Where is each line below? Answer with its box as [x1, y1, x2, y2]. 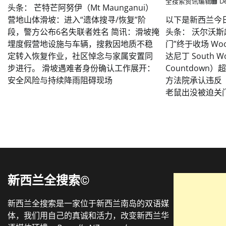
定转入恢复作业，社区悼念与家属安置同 [8, 50, 153, 62]
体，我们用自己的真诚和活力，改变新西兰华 [8, 210, 169, 221]
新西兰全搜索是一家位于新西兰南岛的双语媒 [8, 198, 169, 209]
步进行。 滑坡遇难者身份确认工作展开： [8, 63, 155, 74]
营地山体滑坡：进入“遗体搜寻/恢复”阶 [8, 14, 146, 26]
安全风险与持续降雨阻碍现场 [8, 75, 112, 86]
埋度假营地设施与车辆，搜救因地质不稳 [8, 38, 153, 50]
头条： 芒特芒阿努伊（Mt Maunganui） [8, 2, 153, 14]
